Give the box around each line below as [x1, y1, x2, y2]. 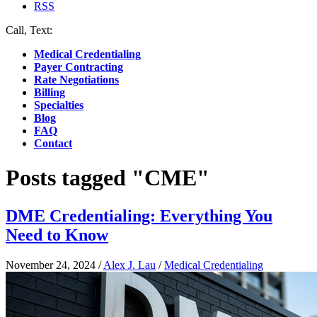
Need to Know [6, 225, 108, 244]
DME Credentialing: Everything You [6, 206, 272, 225]
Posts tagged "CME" [6, 165, 209, 191]
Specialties [34, 99, 83, 111]
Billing [34, 86, 65, 98]
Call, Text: [6, 24, 55, 36]
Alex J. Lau [103, 258, 156, 271]
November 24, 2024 [6, 258, 96, 271]
